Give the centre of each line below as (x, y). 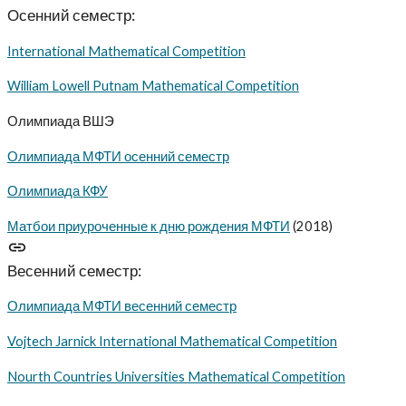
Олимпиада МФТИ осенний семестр (118, 156)
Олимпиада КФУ (58, 191)
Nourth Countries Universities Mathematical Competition (176, 376)
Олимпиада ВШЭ (61, 121)
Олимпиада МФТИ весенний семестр (122, 306)
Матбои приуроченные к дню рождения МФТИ (149, 227)
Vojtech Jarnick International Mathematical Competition (172, 342)
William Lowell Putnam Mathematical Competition (153, 86)
